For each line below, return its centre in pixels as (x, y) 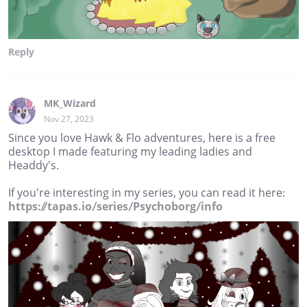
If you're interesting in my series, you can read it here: (147, 193)
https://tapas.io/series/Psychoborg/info (115, 207)
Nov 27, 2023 (69, 119)
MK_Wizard (70, 103)
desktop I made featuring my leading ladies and (130, 152)
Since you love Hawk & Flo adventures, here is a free (142, 138)
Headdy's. (34, 165)
